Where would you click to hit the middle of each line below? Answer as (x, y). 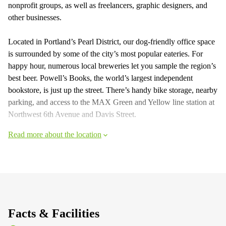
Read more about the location (55, 134)
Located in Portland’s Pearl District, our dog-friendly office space (111, 42)
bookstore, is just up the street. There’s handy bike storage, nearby (113, 90)
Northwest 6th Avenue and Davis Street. (72, 114)
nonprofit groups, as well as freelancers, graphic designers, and (108, 5)
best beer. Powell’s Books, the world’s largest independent (100, 78)
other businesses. (35, 17)
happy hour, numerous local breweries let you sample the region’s (112, 66)
